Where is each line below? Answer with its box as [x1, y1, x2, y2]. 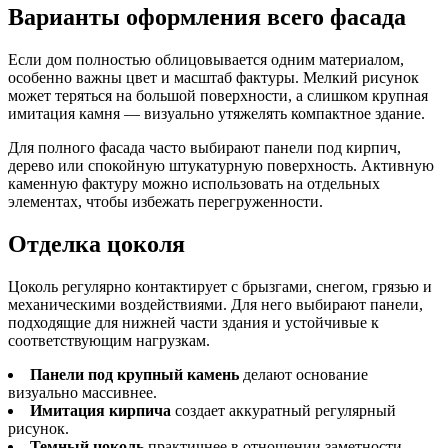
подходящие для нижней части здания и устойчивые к [8, 313, 379, 331]
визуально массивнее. [8, 383, 157, 401]
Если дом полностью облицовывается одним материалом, [8, 51, 404, 69]
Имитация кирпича [30, 401, 171, 419]
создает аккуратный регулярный [171, 401, 396, 419]
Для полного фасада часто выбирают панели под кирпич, [8, 139, 401, 157]
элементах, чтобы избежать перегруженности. [8, 193, 323, 211]
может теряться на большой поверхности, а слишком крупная [8, 87, 428, 105]
